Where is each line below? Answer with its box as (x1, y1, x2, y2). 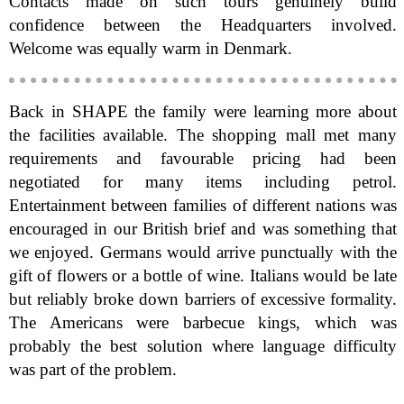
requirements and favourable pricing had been (9, 149, 398, 169)
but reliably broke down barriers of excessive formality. (9, 289, 398, 309)
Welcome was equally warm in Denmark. (9, 38, 292, 58)
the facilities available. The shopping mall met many (9, 125, 398, 145)
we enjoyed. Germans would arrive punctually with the (9, 243, 398, 262)
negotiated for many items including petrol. (9, 172, 398, 192)
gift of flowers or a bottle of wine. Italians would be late (9, 266, 398, 286)
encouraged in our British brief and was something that (9, 219, 398, 239)
